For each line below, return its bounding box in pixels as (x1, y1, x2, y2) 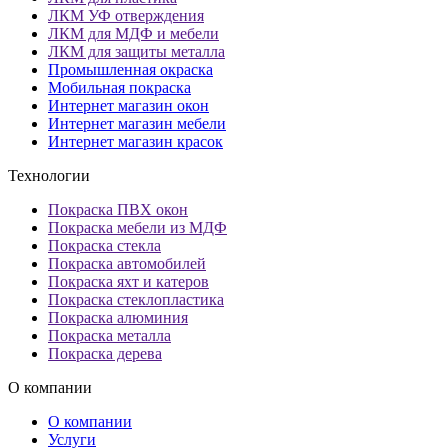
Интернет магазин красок (48, 133, 223, 151)
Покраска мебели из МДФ (48, 219, 227, 237)
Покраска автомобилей (48, 255, 206, 273)
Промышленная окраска (48, 61, 213, 79)
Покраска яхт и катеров (48, 273, 209, 291)
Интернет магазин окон (48, 97, 209, 115)
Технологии (8, 167, 90, 185)
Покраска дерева (48, 345, 162, 363)
